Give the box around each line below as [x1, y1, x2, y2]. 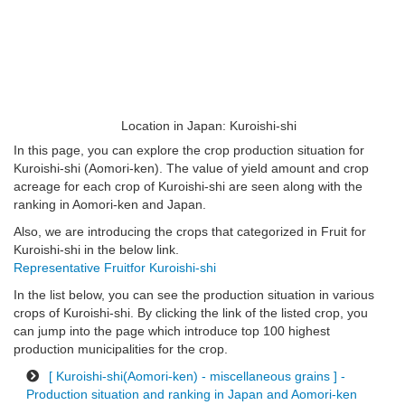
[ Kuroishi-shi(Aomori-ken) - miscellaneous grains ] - [45, 369, 345, 384]
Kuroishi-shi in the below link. [14, 242, 179, 258]
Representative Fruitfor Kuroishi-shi [14, 260, 216, 276]
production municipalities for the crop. [14, 342, 228, 357]
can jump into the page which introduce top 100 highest [14, 324, 330, 339]
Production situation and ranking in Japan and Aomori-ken [26, 387, 357, 402]
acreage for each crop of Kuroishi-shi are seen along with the [14, 179, 363, 194]
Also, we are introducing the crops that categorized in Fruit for [14, 224, 366, 240]
